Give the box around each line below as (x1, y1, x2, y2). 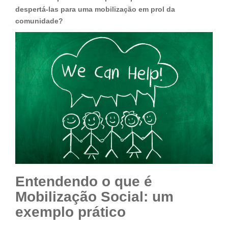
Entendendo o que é (15, 173, 152, 189)
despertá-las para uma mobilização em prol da (15, 5, 175, 13)
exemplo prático (15, 204, 126, 220)
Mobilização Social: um (15, 188, 174, 205)
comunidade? (15, 17, 63, 25)
